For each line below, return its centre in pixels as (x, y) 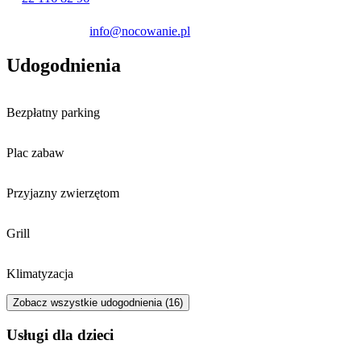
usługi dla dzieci (66, 334)
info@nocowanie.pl (140, 31)
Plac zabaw (35, 153)
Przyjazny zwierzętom (63, 193)
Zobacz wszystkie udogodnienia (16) (98, 303)
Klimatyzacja (40, 274)
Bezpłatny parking (53, 113)
